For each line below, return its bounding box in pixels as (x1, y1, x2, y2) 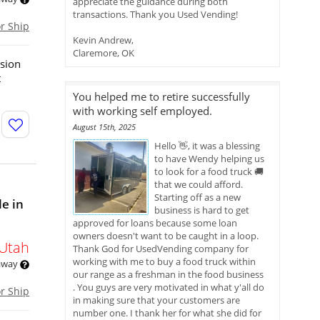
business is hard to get (154, 204, 249, 216)
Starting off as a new (154, 191, 241, 204)
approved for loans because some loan (73, 216, 237, 229)
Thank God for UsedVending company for (73, 242, 249, 255)
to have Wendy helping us (154, 152, 264, 165)
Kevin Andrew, (73, 34, 134, 46)
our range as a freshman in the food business (73, 268, 264, 281)
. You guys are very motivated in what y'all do (73, 281, 264, 294)
